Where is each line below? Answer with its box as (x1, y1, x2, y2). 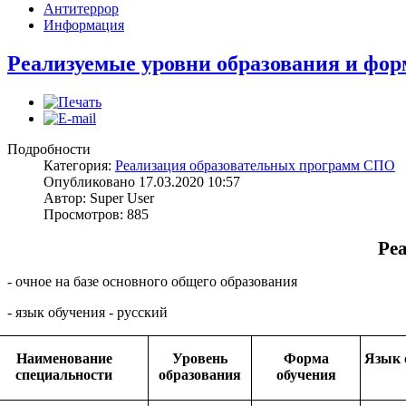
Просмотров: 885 (43, 207, 149, 223)
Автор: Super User (43, 190, 154, 207)
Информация (43, 17, 124, 34)
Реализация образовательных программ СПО (115, 158, 395, 174)
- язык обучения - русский (7, 304, 168, 321)
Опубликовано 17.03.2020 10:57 (43, 174, 240, 190)
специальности (15, 367, 113, 383)
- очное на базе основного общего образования (7, 274, 297, 290)
